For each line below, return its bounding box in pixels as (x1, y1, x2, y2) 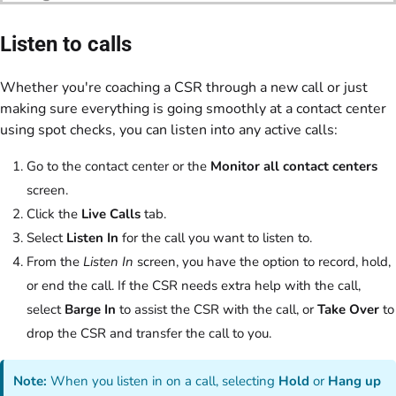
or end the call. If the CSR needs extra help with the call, (27, 277, 361, 295)
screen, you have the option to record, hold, (133, 253, 391, 271)
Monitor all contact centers (210, 157, 377, 176)
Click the (27, 205, 81, 224)
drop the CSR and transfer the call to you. (27, 324, 271, 343)
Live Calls (81, 205, 141, 224)
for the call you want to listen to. (118, 229, 312, 247)
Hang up (328, 372, 382, 391)
